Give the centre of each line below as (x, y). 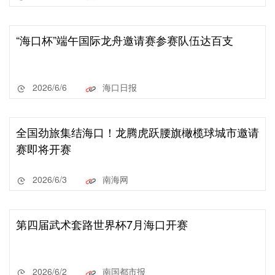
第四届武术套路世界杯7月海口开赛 (102, 224)
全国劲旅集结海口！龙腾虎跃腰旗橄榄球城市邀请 (137, 132)
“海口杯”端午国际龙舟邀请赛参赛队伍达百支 (125, 40)
